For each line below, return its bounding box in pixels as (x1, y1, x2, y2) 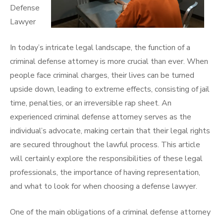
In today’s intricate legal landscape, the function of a (10, 42, 190, 53)
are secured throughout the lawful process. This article (10, 139, 200, 150)
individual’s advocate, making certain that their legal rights (10, 125, 210, 136)
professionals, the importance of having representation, (10, 167, 200, 178)
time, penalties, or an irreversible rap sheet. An (10, 98, 171, 109)
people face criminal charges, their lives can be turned (10, 70, 194, 81)
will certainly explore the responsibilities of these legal (10, 153, 203, 164)
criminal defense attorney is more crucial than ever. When (10, 56, 208, 67)
